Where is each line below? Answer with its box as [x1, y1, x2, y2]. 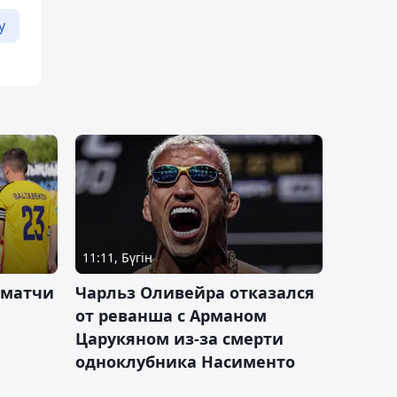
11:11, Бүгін [82, 248, 152, 266]
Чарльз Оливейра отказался [75, 281, 315, 303]
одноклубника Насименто [75, 350, 295, 372]
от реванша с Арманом [75, 304, 267, 326]
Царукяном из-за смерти [75, 327, 284, 349]
